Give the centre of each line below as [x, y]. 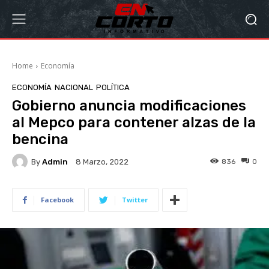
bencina [40, 139]
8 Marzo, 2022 [102, 162]
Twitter [135, 200]
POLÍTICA [113, 87]
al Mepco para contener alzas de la [134, 122]
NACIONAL [74, 87]
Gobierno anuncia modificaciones [129, 106]
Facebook [57, 200]
